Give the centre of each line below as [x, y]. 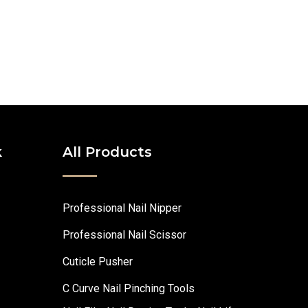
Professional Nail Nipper [122, 208]
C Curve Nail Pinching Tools [129, 288]
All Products [107, 152]
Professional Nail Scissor [124, 234]
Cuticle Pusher [98, 261]
